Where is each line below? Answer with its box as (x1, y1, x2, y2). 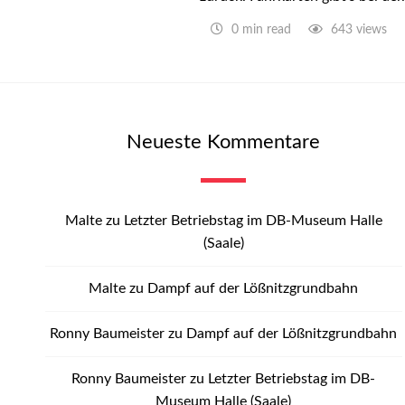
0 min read (228, 24, 296, 37)
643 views (327, 24, 388, 37)
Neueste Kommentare (127, 132, 321, 153)
